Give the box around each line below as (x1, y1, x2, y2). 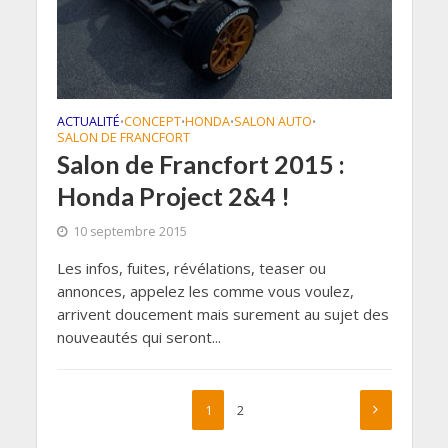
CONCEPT (123, 112, 181, 130)
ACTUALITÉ (56, 112, 120, 130)
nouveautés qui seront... (56, 326, 221, 347)
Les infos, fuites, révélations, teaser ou (56, 257, 326, 278)
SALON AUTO (233, 112, 312, 130)
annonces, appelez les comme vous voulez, (56, 280, 354, 301)
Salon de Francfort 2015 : (56, 148, 345, 179)
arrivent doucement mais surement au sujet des (56, 303, 389, 324)
